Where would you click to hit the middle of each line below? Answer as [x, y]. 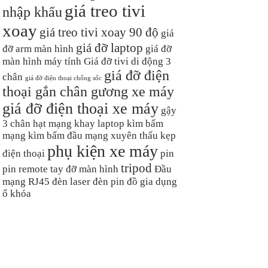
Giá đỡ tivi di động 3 [127, 61]
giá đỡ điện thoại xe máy [80, 108]
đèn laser [71, 181]
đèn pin [109, 181]
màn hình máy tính [42, 61]
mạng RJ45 [26, 181]
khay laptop [99, 123]
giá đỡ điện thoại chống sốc [63, 78]
